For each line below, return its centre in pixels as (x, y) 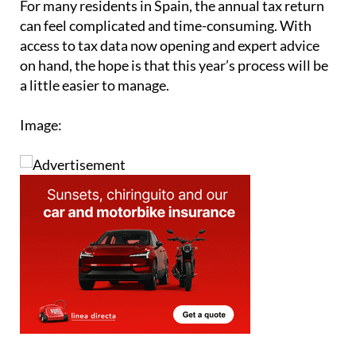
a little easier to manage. (95, 55)
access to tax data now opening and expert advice (170, 15)
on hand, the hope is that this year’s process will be (174, 35)
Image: (41, 95)
